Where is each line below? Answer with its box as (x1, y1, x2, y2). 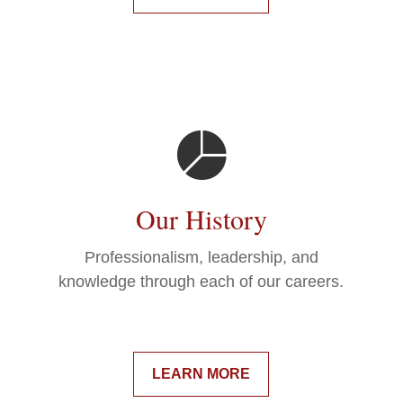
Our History (135, 201, 267, 237)
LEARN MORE (152, 366, 251, 382)
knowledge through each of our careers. (58, 273, 345, 291)
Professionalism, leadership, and (84, 248, 318, 267)
